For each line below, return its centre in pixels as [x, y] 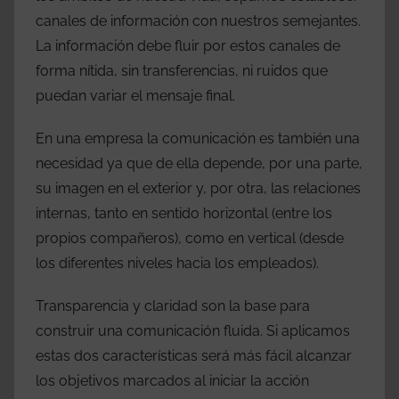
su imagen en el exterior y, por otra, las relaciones [198, 189]
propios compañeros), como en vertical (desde [190, 239]
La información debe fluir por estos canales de [188, 46]
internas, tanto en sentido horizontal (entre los [184, 214]
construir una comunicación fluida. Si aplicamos [193, 331]
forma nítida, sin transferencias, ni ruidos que [182, 71]
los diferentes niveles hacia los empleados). [177, 264]
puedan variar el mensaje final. [135, 96]
